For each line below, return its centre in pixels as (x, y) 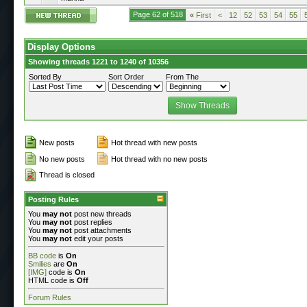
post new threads (102, 213)
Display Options (61, 47)
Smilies (40, 263)
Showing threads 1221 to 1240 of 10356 (98, 61)
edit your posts (98, 238)
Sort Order (126, 76)
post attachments (102, 230)
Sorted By (45, 76)
